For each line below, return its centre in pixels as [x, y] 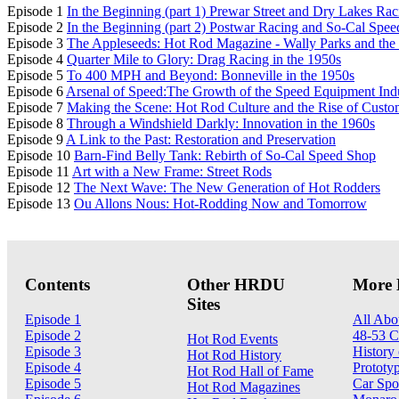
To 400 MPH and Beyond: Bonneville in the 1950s [211, 76]
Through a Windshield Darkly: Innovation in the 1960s [221, 124]
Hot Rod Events [232, 338]
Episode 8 [37, 124]
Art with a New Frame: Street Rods [172, 172]
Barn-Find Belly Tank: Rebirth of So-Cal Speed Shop [225, 156]
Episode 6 [37, 92]
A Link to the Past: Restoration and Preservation [201, 140]
